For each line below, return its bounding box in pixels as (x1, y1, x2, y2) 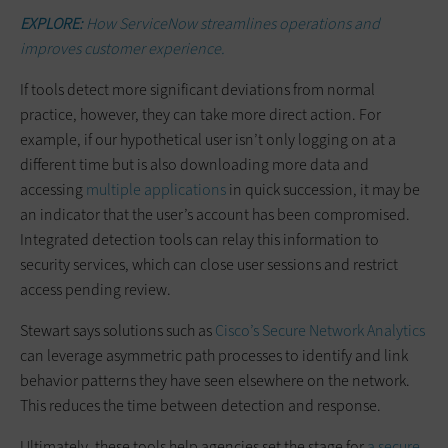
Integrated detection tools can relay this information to (20, 228, 379, 250)
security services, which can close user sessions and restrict (20, 253, 398, 275)
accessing (20, 178, 86, 200)
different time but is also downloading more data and (20, 153, 369, 175)
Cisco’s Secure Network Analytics (215, 319, 425, 341)
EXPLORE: (20, 12, 83, 34)
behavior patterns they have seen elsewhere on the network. (20, 369, 410, 391)
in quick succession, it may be (226, 178, 420, 200)
